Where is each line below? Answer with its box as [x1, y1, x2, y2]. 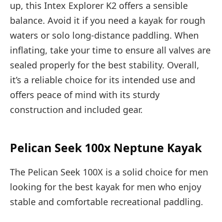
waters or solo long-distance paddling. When [10, 29, 199, 41]
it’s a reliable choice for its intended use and [10, 73, 195, 86]
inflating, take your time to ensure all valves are [10, 44, 211, 56]
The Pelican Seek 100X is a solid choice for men [10, 166, 208, 178]
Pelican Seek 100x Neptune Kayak [10, 139, 202, 156]
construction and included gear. [10, 103, 143, 115]
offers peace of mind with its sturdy [10, 88, 160, 101]
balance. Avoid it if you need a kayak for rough [10, 14, 205, 26]
